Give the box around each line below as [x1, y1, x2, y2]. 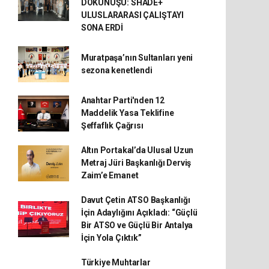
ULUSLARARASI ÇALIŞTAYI [80, 10, 184, 20]
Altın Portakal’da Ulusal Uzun [80, 145, 194, 155]
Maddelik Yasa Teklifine [80, 108, 174, 118]
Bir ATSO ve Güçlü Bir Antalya [80, 220, 193, 230]
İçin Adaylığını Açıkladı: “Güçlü [80, 208, 198, 217]
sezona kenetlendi [80, 65, 153, 75]
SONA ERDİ [80, 23, 124, 32]
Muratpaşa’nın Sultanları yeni [80, 53, 193, 62]
